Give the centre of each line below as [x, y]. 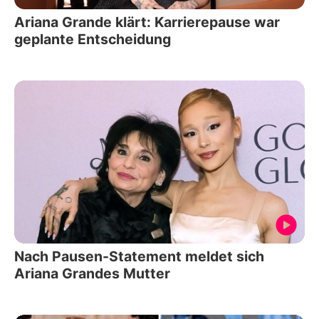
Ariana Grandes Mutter [92, 274]
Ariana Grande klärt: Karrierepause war [147, 22]
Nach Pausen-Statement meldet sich [139, 257]
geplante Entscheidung [93, 39]
